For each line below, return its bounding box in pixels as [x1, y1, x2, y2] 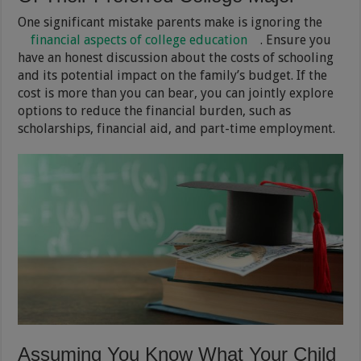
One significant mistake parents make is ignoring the [18, 14, 323, 30]
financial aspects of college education [31, 31, 248, 48]
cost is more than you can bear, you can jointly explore [18, 85, 334, 101]
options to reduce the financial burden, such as [18, 102, 292, 118]
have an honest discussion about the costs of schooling [18, 49, 334, 65]
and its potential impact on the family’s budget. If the [18, 67, 328, 83]
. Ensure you [260, 31, 332, 48]
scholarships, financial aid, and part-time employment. [18, 120, 336, 136]
